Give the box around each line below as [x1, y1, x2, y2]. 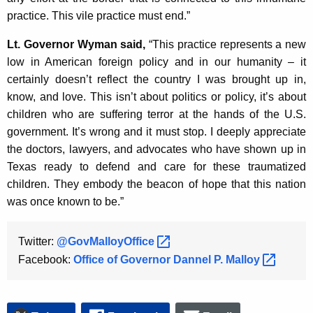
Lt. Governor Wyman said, [7, 38, 149, 51]
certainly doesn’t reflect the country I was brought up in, [7, 73, 306, 86]
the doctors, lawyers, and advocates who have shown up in [7, 143, 306, 156]
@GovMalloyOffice [57, 235, 157, 248]
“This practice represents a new [149, 38, 306, 51]
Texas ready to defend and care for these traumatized [7, 161, 306, 173]
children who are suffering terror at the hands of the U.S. [7, 108, 306, 121]
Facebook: [18, 254, 73, 266]
